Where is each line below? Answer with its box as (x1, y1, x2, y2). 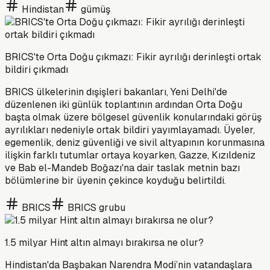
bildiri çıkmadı (5, 63, 68, 76)
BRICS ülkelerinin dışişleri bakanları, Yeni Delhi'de (5, 85, 227, 98)
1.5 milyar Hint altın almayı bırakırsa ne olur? (5, 236, 204, 249)
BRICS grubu (67, 201, 125, 214)
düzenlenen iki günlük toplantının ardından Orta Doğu (5, 98, 242, 111)
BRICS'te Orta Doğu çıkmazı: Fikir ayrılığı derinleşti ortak (5, 50, 262, 63)
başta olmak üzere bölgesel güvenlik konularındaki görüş (5, 110, 262, 124)
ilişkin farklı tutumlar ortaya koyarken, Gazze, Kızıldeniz (5, 148, 256, 162)
